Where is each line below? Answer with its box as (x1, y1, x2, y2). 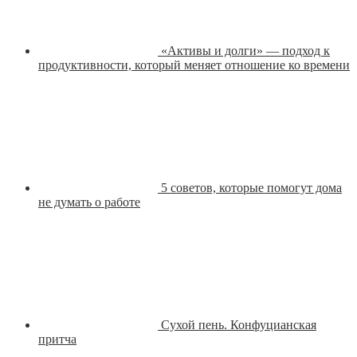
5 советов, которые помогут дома (161, 181, 342, 195)
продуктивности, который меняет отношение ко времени (38, 58, 350, 73)
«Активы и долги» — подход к (161, 44, 330, 58)
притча (38, 332, 76, 347)
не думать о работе (38, 195, 140, 210)
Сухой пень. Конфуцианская (161, 318, 316, 332)
